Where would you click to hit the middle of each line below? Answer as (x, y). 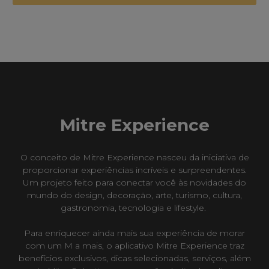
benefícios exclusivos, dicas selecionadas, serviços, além (134, 258)
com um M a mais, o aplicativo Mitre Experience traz (134, 246)
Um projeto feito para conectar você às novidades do (134, 183)
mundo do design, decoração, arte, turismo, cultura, (134, 195)
